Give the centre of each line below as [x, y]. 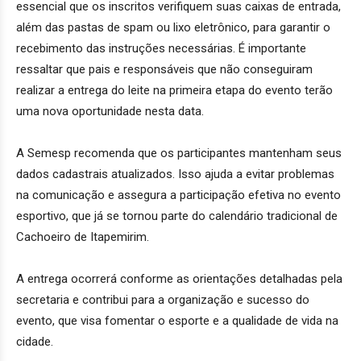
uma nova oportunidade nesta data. [110, 111]
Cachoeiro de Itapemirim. [83, 237]
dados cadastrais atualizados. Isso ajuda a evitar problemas [175, 174]
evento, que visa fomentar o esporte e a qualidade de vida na [177, 320]
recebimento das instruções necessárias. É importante [161, 48]
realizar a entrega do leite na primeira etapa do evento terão [174, 90]
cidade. [35, 341]
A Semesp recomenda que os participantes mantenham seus [179, 153]
